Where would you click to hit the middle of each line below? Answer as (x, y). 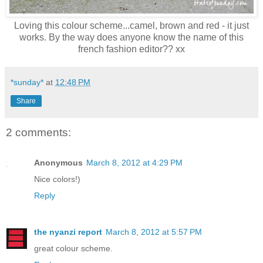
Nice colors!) (57, 179)
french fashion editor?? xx (131, 49)
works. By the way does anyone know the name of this (131, 37)
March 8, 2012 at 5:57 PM (154, 232)
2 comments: (38, 132)
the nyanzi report (68, 232)
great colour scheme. (73, 248)
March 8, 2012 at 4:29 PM (134, 162)
